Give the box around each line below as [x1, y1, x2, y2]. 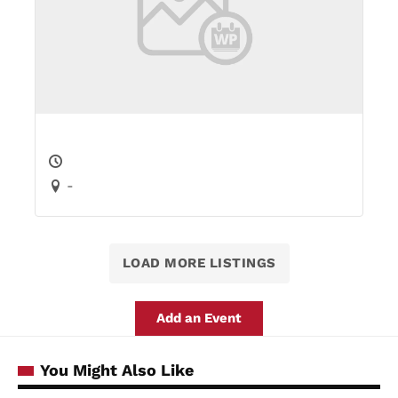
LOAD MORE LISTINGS [122, 254, 276, 271]
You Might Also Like [40, 360, 194, 379]
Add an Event [156, 309, 242, 326]
